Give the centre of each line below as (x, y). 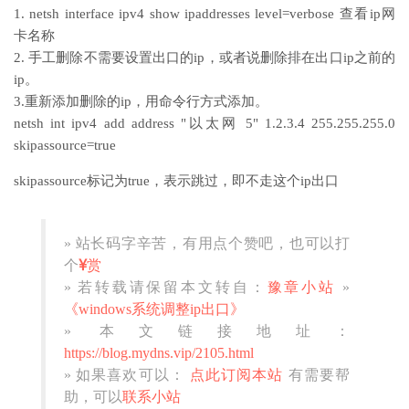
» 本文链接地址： (207, 331)
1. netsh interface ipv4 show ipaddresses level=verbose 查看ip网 (204, 14)
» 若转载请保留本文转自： (166, 287)
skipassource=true (65, 145)
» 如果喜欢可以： (125, 375)
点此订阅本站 (234, 375)
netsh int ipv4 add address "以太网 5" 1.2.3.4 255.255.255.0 (204, 123)
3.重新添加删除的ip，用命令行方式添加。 (141, 101)
